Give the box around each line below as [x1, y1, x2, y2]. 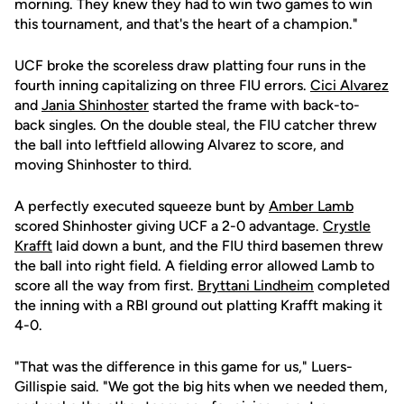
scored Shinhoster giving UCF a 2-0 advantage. [14, 217, 323, 234]
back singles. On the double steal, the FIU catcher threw [14, 116, 377, 133]
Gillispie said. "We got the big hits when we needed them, [14, 378, 388, 395]
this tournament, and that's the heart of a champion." [14, 15, 358, 32]
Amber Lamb [269, 197, 353, 215]
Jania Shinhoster [41, 96, 149, 114]
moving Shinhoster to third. [14, 156, 192, 173]
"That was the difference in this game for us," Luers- [14, 358, 353, 375]
